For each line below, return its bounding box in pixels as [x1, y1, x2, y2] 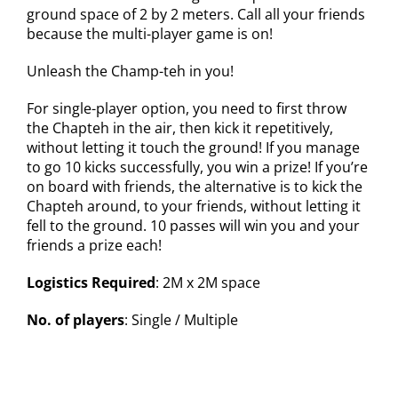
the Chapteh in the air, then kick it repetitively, [26, 117, 333, 138]
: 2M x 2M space [155, 272, 260, 292]
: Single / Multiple [123, 309, 238, 330]
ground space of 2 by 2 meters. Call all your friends [26, 4, 365, 24]
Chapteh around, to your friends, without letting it [26, 195, 361, 216]
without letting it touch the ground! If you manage [26, 137, 360, 157]
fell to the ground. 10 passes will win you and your [26, 215, 360, 235]
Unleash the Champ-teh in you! [26, 60, 234, 81]
